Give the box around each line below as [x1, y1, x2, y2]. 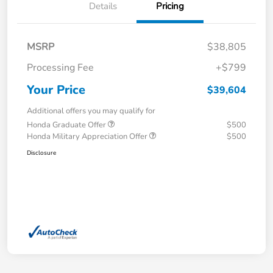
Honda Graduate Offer [27, 119, 108, 131]
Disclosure [27, 149, 56, 158]
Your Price [27, 82, 85, 99]
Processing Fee [27, 61, 94, 75]
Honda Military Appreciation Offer [27, 131, 149, 143]
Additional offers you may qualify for [27, 105, 155, 117]
